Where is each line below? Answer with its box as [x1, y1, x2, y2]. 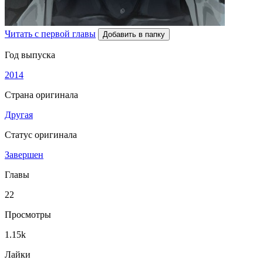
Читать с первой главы [5, 29, 96, 39]
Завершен [5, 150, 43, 160]
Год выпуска [5, 50, 55, 60]
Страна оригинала [5, 90, 78, 100]
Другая [5, 110, 33, 120]
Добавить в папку [103, 30, 165, 39]
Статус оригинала [5, 130, 77, 140]
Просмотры [5, 210, 51, 220]
